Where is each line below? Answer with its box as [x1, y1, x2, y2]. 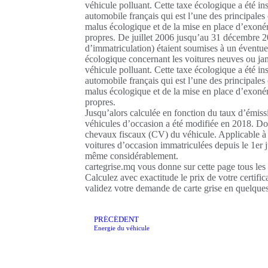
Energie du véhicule [94, 224, 150, 232]
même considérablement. [85, 151, 178, 161]
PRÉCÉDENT [94, 215, 139, 224]
